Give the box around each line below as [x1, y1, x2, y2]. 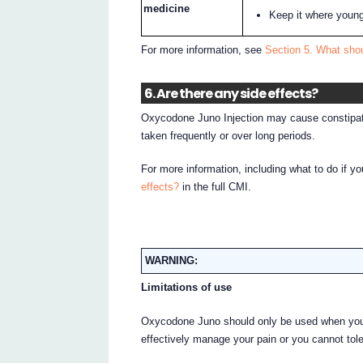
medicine [143, 2, 190, 15]
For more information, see [141, 44, 266, 57]
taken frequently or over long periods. [141, 129, 316, 142]
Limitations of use [141, 281, 233, 294]
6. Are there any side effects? [143, 83, 318, 103]
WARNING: [145, 254, 199, 267]
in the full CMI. [179, 181, 252, 194]
